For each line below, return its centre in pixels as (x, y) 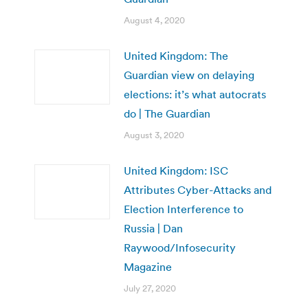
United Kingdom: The (176, 55)
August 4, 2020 (154, 20)
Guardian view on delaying (189, 75)
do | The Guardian (167, 113)
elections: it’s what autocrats (195, 94)
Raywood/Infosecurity (180, 247)
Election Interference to (184, 209)
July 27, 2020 (150, 288)
